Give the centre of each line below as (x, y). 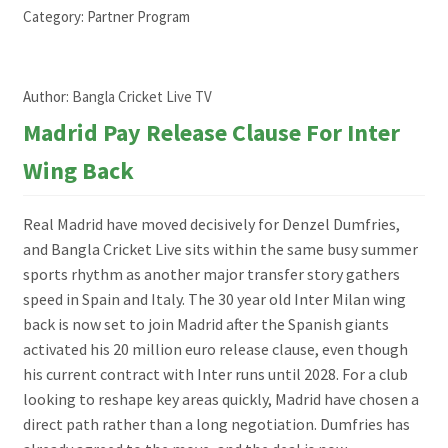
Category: (54, 17)
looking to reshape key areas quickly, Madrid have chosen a (220, 399)
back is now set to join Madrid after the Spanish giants (205, 324)
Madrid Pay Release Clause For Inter (211, 133)
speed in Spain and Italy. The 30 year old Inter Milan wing (214, 299)
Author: (47, 97)
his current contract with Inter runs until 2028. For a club (215, 374)
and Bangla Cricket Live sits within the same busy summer (220, 249)
